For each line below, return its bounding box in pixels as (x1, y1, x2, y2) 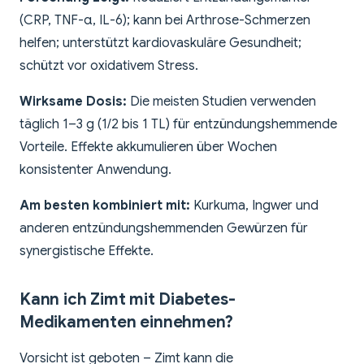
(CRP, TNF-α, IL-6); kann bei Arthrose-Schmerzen (19, 12, 310, 29)
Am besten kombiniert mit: (19, 197, 190, 214)
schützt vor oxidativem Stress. (19, 58, 198, 75)
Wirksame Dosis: (19, 93, 127, 110)
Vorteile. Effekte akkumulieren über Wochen (19, 139, 277, 156)
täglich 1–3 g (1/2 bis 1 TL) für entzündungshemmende (19, 116, 337, 133)
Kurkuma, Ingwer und (190, 197, 318, 214)
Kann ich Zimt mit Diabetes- (19, 289, 236, 310)
